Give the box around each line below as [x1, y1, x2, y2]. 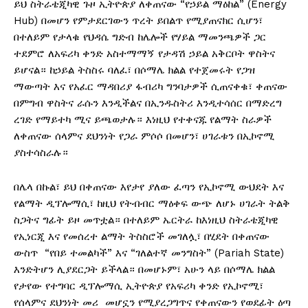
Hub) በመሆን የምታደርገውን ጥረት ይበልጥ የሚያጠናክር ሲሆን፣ [14, 14, 263, 27]
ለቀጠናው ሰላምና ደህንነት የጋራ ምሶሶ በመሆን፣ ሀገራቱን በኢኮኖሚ [14, 130, 274, 143]
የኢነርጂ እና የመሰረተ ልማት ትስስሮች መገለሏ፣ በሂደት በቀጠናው [14, 230, 269, 243]
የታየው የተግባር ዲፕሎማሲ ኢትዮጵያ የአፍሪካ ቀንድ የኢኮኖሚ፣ [14, 280, 263, 293]
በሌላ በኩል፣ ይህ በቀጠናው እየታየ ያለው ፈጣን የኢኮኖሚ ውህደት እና [14, 181, 284, 194]
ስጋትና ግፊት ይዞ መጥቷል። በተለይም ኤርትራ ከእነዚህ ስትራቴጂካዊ [14, 214, 278, 227]
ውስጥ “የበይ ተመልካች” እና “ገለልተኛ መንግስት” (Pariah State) [14, 247, 284, 260]
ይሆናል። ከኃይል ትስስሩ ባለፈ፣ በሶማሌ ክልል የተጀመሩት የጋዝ [14, 64, 255, 77]
